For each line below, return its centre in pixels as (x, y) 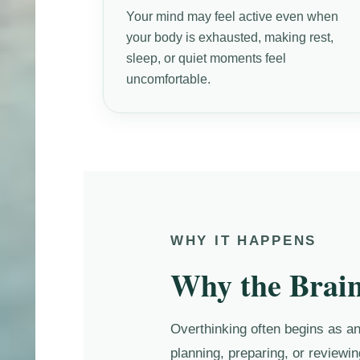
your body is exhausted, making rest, (230, 37)
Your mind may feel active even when (233, 16)
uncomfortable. (169, 79)
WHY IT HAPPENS (243, 240)
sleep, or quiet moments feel (207, 58)
